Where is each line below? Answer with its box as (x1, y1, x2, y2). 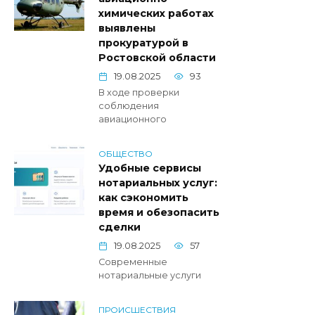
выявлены (98, 22, 155, 35)
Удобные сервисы (98, 162, 201, 175)
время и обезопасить (98, 206, 219, 219)
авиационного (98, 114, 167, 125)
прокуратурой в (98, 37, 188, 50)
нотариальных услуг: (98, 176, 217, 190)
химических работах (98, 7, 214, 20)
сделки (98, 221, 141, 234)
